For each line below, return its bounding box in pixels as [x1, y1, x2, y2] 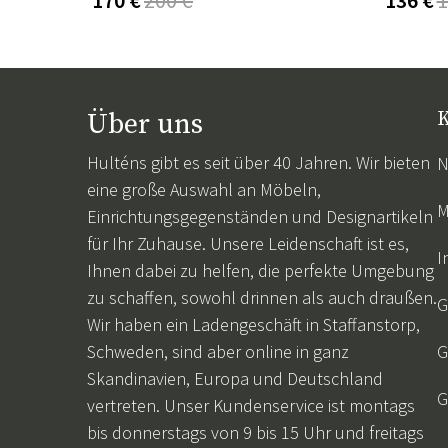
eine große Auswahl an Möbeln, [87, 177, 321, 201]
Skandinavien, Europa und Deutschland [87, 366, 383, 390]
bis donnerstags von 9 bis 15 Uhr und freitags [87, 420, 424, 444]
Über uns [87, 106, 203, 142]
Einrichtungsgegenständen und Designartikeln [87, 204, 433, 228]
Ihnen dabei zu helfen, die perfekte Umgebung [87, 258, 434, 282]
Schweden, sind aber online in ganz [87, 339, 349, 363]
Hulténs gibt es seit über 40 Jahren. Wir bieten [87, 150, 430, 174]
